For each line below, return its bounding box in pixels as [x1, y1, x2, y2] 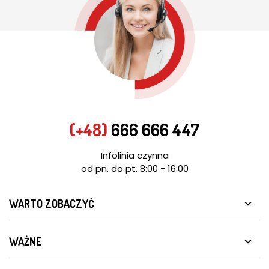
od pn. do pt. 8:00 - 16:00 [80, 162, 189, 175]
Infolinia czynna [100, 149, 169, 162]
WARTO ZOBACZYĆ [9, 197, 94, 211]
